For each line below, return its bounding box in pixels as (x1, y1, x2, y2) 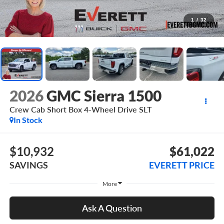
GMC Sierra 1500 (46, 86, 161, 105)
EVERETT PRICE (149, 159, 215, 170)
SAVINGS (9, 159, 48, 170)
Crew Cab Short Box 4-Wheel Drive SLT (9, 104, 152, 114)
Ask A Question (82, 202, 142, 214)
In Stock (13, 115, 42, 125)
